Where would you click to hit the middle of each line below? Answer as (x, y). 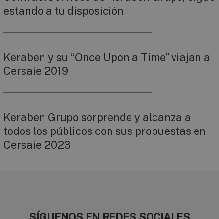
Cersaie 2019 (36, 71)
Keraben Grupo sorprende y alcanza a (97, 117)
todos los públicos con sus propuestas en (105, 131)
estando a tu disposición (64, 11)
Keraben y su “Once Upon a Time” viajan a (107, 57)
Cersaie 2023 (37, 144)
